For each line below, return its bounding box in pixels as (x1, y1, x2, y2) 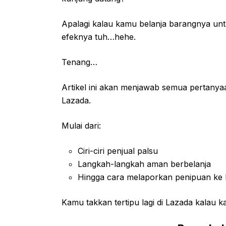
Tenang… (62, 57, 97, 67)
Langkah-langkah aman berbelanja (78, 159, 211, 169)
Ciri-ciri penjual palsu (78, 146, 158, 156)
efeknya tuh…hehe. (62, 32, 136, 42)
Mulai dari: (62, 121, 101, 131)
